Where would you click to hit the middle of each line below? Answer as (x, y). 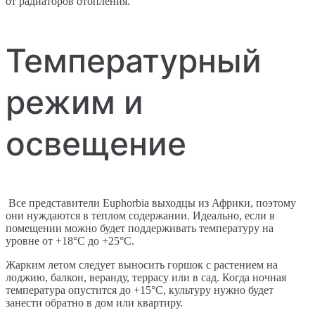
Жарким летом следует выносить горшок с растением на (142, 264)
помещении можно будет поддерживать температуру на (140, 228)
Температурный (134, 60)
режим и (75, 102)
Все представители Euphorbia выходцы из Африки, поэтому (151, 202)
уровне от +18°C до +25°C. (70, 240)
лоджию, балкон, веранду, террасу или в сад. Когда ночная (146, 277)
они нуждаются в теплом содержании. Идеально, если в (140, 215)
